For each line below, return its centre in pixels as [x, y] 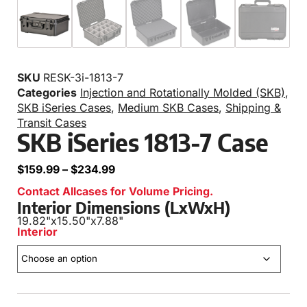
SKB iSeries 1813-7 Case [143, 143]
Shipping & [253, 108]
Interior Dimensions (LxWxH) [124, 207]
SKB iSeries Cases [64, 108]
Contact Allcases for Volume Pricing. [115, 192]
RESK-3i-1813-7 [83, 78]
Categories [47, 93]
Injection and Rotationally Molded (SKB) [183, 93]
